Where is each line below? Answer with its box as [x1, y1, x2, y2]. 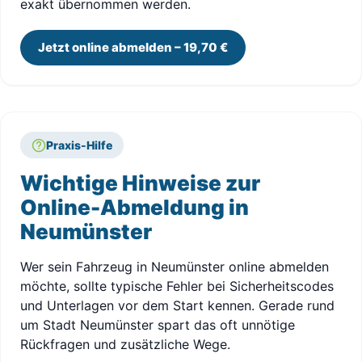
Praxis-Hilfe [46, 138, 112, 152]
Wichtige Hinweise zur [20, 170, 260, 196]
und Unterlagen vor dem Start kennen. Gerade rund [20, 297, 335, 314]
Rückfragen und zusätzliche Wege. [20, 336, 230, 352]
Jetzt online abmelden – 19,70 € [38, 40, 228, 55]
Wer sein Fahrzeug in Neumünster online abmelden [20, 259, 329, 275]
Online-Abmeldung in [20, 195, 249, 220]
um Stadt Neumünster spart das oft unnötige [20, 317, 295, 333]
